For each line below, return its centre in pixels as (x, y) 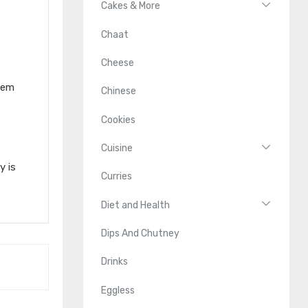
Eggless (118, 290)
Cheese (118, 63)
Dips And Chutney (141, 234)
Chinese (119, 91)
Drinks (115, 262)
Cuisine (117, 148)
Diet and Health (136, 205)
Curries (117, 177)
